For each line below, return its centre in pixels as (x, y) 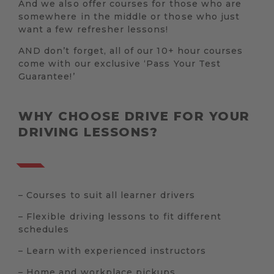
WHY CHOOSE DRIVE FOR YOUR (134, 117)
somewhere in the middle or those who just (129, 17)
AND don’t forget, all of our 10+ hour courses (131, 51)
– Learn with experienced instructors (112, 251)
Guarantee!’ (47, 77)
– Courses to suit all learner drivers (107, 195)
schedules (44, 230)
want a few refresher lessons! (94, 30)
